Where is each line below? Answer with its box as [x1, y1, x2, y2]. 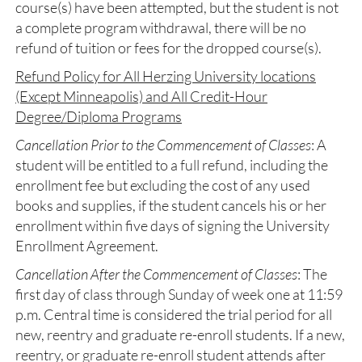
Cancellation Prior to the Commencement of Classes [15, 136, 311, 154]
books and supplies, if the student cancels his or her [15, 196, 326, 214]
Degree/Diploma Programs [15, 107, 182, 125]
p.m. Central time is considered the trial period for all [15, 305, 332, 323]
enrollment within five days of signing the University [15, 217, 330, 234]
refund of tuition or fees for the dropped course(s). [15, 39, 322, 57]
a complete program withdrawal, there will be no [15, 19, 306, 36]
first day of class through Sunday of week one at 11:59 [15, 285, 343, 303]
